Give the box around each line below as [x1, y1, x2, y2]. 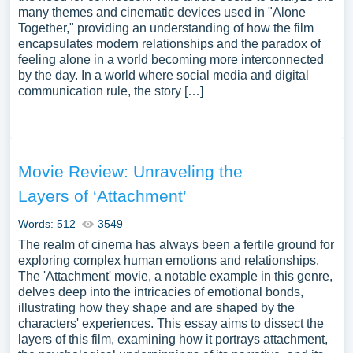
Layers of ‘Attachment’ [17, 187, 187, 205]
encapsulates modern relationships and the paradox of [17, 37, 321, 50]
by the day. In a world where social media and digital [17, 69, 309, 82]
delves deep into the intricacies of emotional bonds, [17, 285, 303, 299]
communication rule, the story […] [17, 84, 203, 98]
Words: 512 [17, 217, 76, 230]
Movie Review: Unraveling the [17, 162, 243, 180]
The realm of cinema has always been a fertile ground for [17, 238, 334, 251]
